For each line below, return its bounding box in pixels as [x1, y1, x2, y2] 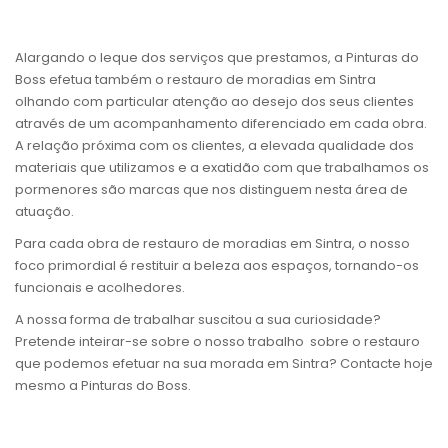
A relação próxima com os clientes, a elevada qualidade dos [15, 136, 414, 156]
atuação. [15, 202, 74, 222]
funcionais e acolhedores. [15, 278, 185, 298]
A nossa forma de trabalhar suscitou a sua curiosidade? [15, 310, 381, 330]
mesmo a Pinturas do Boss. [15, 376, 191, 396]
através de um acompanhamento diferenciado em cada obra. [15, 114, 427, 134]
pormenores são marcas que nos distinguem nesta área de [15, 180, 408, 200]
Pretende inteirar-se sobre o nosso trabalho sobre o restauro [15, 332, 420, 352]
